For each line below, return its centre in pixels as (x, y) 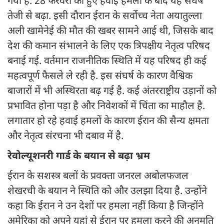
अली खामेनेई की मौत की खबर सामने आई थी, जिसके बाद (110, 32)
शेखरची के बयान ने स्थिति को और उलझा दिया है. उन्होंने (107, 192)
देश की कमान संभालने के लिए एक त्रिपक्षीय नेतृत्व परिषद (109, 47)
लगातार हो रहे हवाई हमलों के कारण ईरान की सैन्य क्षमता (108, 122)
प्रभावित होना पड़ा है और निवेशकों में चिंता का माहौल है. (106, 107)
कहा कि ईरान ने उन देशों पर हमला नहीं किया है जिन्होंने (105, 207)
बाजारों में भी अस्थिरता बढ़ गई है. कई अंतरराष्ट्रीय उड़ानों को (112, 92)
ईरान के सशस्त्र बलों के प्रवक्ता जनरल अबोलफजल (98, 177)
